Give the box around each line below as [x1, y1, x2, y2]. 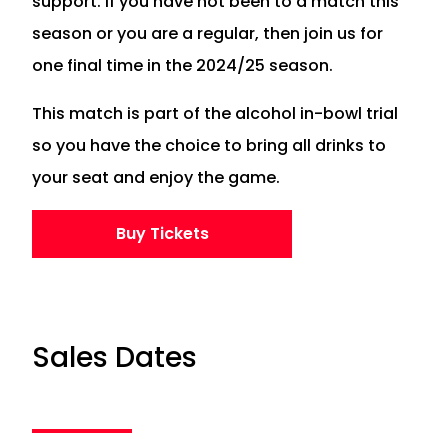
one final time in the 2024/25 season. [32, 53, 333, 77]
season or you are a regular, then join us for [32, 21, 383, 45]
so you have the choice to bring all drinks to [32, 133, 386, 157]
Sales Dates [32, 337, 197, 377]
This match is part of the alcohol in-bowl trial [32, 101, 398, 125]
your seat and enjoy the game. [32, 165, 280, 189]
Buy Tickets [115, 221, 209, 245]
